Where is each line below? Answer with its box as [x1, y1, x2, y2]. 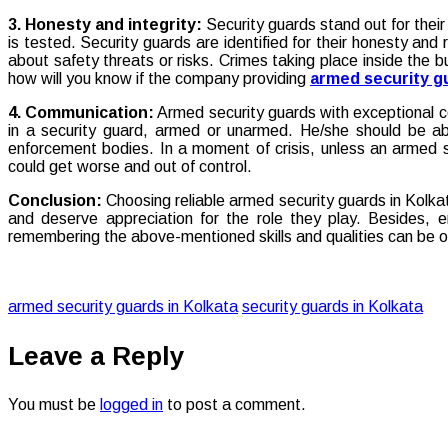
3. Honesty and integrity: [8, 15, 202, 33]
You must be [8, 395, 100, 413]
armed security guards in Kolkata [8, 297, 238, 315]
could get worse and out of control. [8, 157, 252, 175]
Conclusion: [8, 191, 102, 209]
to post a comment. [163, 395, 306, 413]
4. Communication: [8, 103, 155, 121]
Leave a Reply [8, 340, 184, 371]
